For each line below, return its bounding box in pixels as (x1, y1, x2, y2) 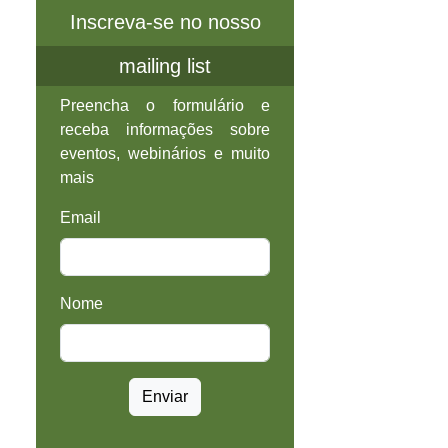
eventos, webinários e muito (60, 145, 270, 163)
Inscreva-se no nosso (69, 11, 261, 34)
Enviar (142, 388, 188, 406)
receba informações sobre (60, 121, 270, 139)
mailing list (119, 55, 211, 78)
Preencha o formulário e (60, 97, 270, 115)
